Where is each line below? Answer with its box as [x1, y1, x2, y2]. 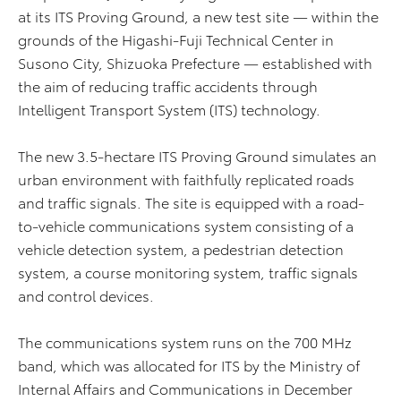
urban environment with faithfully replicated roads [18, 168, 354, 189]
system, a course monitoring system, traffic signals [18, 261, 358, 282]
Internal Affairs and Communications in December [18, 378, 353, 398]
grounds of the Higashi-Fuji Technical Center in [18, 29, 334, 49]
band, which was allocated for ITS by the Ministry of [18, 354, 360, 375]
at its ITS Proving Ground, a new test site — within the [18, 5, 379, 26]
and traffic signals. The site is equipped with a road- [18, 192, 364, 212]
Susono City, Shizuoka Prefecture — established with [18, 52, 372, 73]
